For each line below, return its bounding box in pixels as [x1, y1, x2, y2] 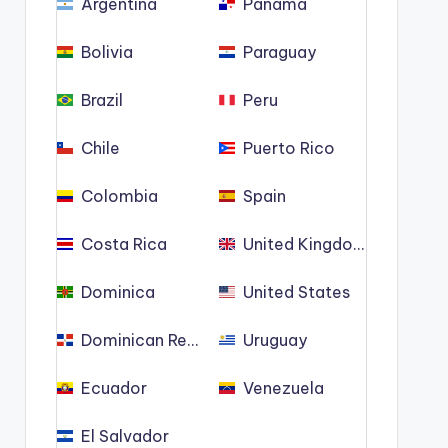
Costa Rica [80, 234, 167, 254]
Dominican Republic [80, 330, 234, 350]
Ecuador [80, 378, 147, 398]
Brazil [80, 90, 123, 110]
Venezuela [242, 378, 324, 398]
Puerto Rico [242, 138, 335, 158]
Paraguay [242, 42, 316, 62]
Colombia [80, 186, 158, 206]
